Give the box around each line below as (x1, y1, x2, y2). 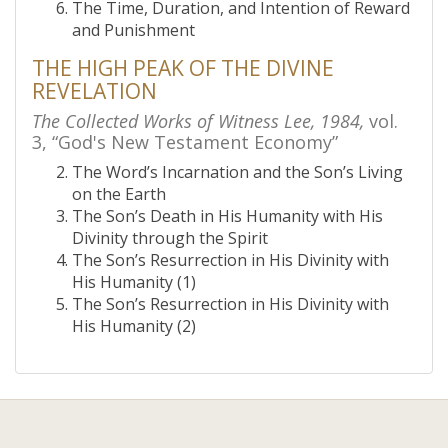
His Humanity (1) (72, 271, 196, 293)
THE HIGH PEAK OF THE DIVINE (32, 54, 334, 82)
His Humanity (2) (72, 315, 196, 337)
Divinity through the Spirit (72, 227, 268, 249)
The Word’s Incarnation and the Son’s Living (72, 161, 403, 183)
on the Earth (72, 183, 166, 205)
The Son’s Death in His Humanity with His (72, 205, 383, 227)
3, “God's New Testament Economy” (32, 130, 338, 154)
